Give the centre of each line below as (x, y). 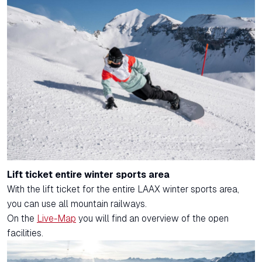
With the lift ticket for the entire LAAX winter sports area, (123, 189)
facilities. (25, 233)
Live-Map (56, 218)
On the (22, 218)
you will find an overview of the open (152, 218)
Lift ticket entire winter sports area (88, 174)
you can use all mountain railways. (77, 204)
